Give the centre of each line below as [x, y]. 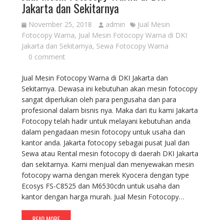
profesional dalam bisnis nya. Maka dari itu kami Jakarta [110, 110]
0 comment [47, 57]
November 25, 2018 [60, 24]
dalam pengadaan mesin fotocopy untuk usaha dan [103, 132]
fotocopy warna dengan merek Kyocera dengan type [105, 175]
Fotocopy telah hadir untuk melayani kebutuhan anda [106, 121]
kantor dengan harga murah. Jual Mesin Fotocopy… [103, 197]
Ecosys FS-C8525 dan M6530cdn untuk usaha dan [100, 186]
